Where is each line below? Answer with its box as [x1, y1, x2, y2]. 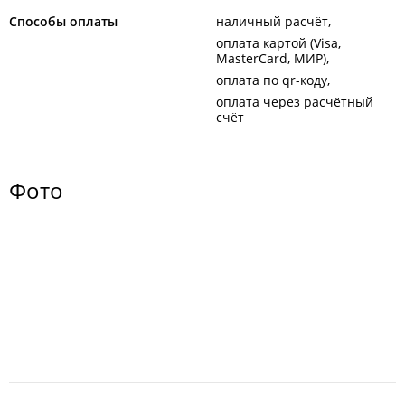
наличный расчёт [216, 13, 328, 30]
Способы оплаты [9, 13, 118, 30]
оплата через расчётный [216, 93, 373, 110]
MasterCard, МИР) [216, 50, 326, 67]
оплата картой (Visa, [216, 34, 341, 52]
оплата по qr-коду [216, 71, 327, 89]
